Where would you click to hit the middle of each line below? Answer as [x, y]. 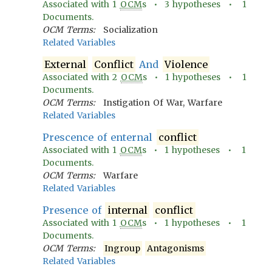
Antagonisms [176, 248]
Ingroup [123, 248]
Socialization [130, 30]
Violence [186, 64]
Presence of [74, 210]
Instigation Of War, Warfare [163, 103]
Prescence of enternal [100, 137]
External [66, 64]
